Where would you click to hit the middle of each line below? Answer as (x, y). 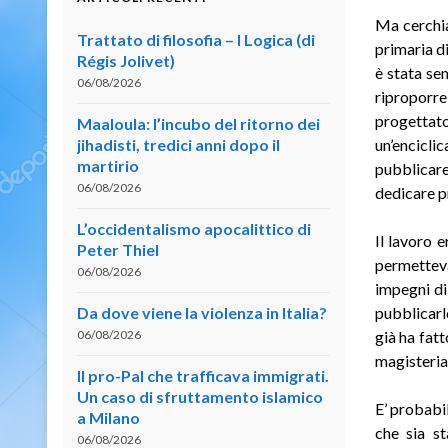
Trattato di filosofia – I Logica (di (196, 39)
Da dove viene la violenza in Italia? (202, 312)
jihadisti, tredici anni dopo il (178, 144)
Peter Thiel (118, 249)
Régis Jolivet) (126, 60)
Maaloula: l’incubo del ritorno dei (198, 123)
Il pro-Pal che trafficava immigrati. (203, 375)
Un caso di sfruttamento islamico (200, 396)
